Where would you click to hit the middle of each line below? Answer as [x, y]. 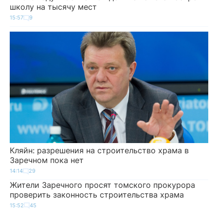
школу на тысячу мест [53, 7]
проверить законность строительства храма [97, 194]
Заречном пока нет [47, 160]
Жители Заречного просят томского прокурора [102, 185]
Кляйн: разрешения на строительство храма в [99, 150]
